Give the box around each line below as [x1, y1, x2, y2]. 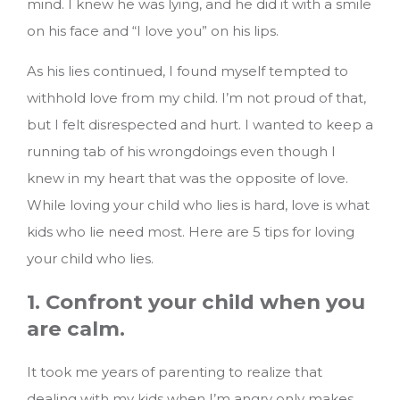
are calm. [27, 316, 125, 342]
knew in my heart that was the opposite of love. [27, 169, 348, 187]
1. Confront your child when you [27, 289, 365, 315]
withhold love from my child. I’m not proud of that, [27, 88, 366, 106]
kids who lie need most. [27, 222, 188, 240]
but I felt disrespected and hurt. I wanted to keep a [27, 115, 373, 133]
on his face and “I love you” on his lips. [27, 21, 279, 39]
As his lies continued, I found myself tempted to [27, 62, 348, 79]
